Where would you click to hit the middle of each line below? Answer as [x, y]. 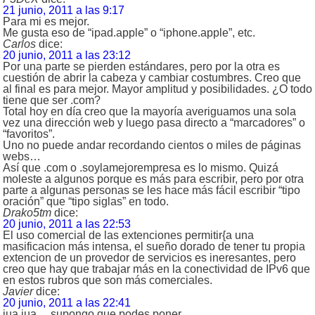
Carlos [19, 44]
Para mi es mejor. [46, 22]
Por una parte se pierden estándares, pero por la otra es [141, 67]
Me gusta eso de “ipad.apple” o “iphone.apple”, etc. [129, 33]
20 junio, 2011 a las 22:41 [67, 303]
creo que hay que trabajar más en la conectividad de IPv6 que [156, 269]
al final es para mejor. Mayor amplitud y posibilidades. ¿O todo [157, 89]
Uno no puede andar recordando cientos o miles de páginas [152, 146]
